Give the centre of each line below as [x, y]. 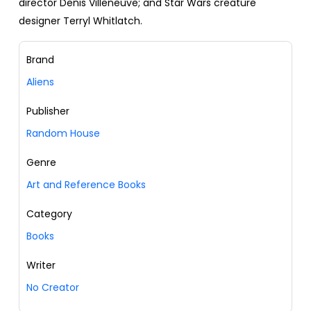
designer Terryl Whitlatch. [81, 21]
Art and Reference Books [86, 185]
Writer [41, 266]
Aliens [40, 82]
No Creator [53, 288]
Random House [63, 134]
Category [49, 214]
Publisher [48, 111]
